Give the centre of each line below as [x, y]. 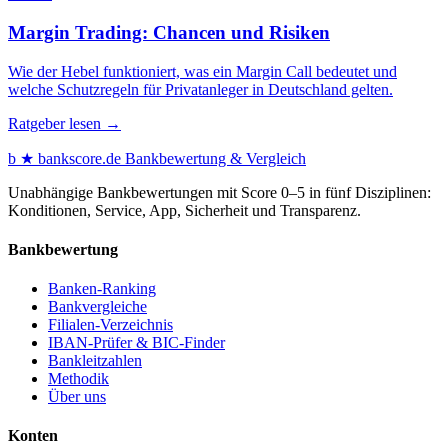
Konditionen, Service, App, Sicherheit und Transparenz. [184, 210]
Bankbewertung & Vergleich [215, 158]
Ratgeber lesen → [64, 123]
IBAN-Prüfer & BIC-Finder [136, 343]
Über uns [77, 397]
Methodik [78, 379]
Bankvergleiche [97, 307]
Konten [33, 436]
